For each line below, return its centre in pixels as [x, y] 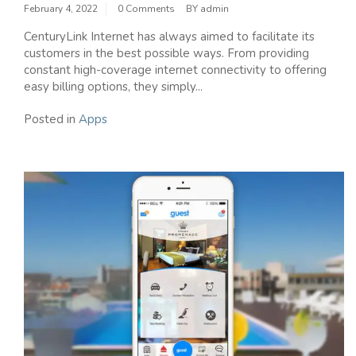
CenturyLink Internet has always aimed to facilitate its [169, 36]
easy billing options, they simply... [113, 86]
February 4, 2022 [61, 8]
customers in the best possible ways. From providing [166, 53]
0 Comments [146, 8]
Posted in [51, 119]
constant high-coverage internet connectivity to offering [175, 70]
